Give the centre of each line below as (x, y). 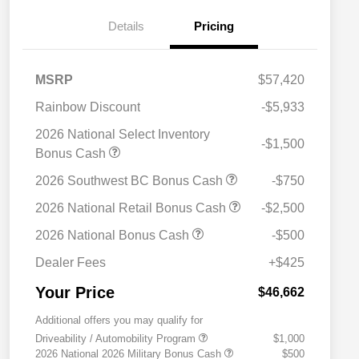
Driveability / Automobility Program (117, 339)
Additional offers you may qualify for (119, 321)
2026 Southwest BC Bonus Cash (131, 181)
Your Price (75, 293)
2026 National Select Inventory (123, 135)
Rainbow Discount (88, 107)
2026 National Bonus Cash (114, 236)
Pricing (214, 26)
